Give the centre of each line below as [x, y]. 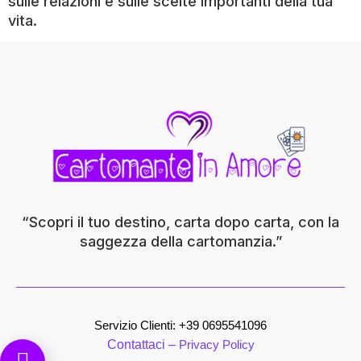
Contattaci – [143, 345]
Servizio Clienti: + [140, 326]
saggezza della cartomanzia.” [180, 241]
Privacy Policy [216, 345]
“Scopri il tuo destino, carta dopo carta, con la [180, 222]
